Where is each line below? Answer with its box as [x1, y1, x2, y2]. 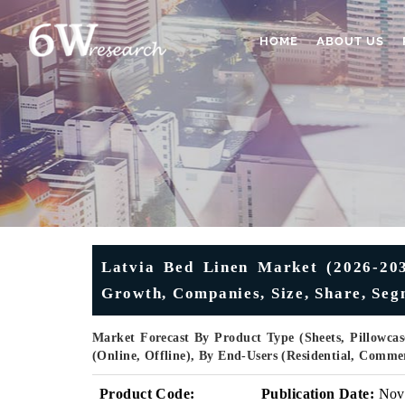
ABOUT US [316, 34, 384, 48]
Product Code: [99, 386, 195, 401]
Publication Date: [261, 386, 375, 401]
